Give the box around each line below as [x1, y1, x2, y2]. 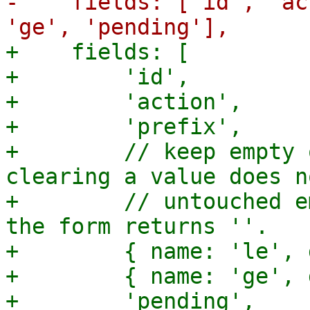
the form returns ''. [6, 214, 268, 239]
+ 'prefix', [6, 114, 242, 139]
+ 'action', [6, 89, 242, 114]
